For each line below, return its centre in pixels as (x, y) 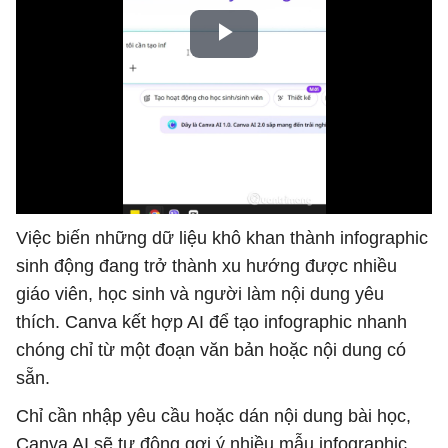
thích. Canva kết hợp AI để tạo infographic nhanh (211, 322)
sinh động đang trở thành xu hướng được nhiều (206, 266)
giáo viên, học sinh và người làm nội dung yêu (200, 294)
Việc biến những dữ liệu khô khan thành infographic (222, 238)
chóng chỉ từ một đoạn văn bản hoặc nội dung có (211, 350)
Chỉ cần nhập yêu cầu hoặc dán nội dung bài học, (213, 416)
